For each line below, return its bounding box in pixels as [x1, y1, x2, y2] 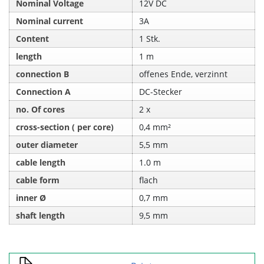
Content [16, 32, 49, 44]
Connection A [16, 85, 71, 97]
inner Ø [16, 192, 47, 203]
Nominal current [16, 15, 84, 27]
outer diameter [16, 138, 78, 150]
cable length [16, 156, 66, 168]
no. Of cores [16, 103, 65, 115]
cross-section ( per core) [16, 121, 114, 133]
